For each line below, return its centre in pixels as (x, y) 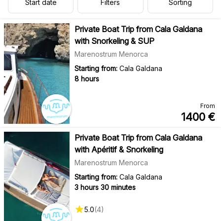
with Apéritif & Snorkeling (119, 149)
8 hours (87, 78)
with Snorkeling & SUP (114, 41)
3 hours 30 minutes (105, 187)
